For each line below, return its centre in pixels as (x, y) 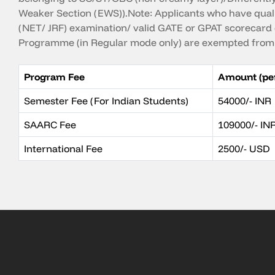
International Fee (63, 149)
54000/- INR (245, 101)
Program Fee (54, 77)
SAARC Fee (50, 125)
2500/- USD (244, 149)
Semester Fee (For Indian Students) (106, 101)
